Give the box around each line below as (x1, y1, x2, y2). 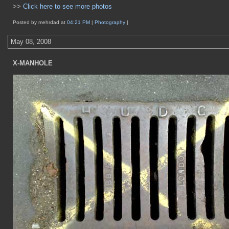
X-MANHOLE (13, 59, 53, 67)
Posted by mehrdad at (13, 19, 67, 25)
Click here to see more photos (23, 3, 112, 10)
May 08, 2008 (11, 38, 51, 45)
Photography (95, 19, 127, 25)
